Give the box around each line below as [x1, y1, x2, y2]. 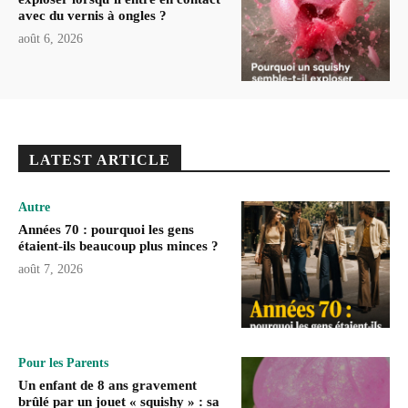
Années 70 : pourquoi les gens [18, 221, 194, 237]
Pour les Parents [18, 355, 108, 370]
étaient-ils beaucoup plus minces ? [18, 238, 219, 253]
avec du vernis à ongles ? [18, 8, 167, 24]
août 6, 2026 [18, 32, 83, 46]
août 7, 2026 [18, 261, 83, 276]
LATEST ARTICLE [29, 151, 170, 168]
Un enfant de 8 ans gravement [18, 377, 197, 393]
